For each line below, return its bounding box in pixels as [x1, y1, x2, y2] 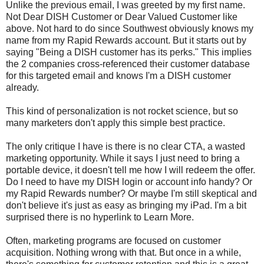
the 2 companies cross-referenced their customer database [6, 58, 250, 69]
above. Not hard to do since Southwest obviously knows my [6, 23, 253, 34]
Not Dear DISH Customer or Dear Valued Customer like [6, 11, 237, 22]
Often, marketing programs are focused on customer [6, 235, 221, 246]
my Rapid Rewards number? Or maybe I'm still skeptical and [6, 188, 257, 199]
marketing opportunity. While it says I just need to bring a [6, 153, 240, 163]
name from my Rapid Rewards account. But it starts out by [6, 35, 246, 45]
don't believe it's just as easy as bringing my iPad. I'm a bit [6, 200, 246, 210]
